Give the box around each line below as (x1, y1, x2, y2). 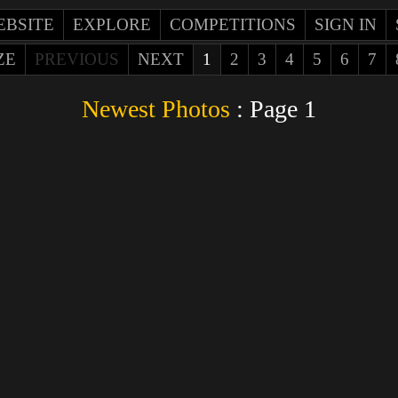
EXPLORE (73, 15, 151, 34)
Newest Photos (82, 95, 230, 123)
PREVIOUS (35, 50, 119, 68)
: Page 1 (230, 95, 316, 123)
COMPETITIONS (170, 15, 296, 34)
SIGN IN (314, 15, 377, 34)
